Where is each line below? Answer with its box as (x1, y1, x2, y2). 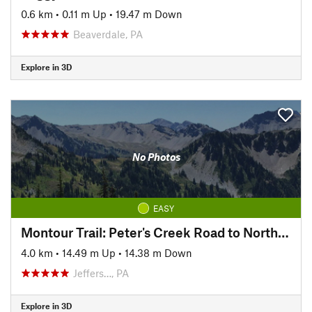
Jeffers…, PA (73, 266, 129, 279)
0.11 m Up (62, 7, 107, 20)
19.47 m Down (116, 7, 182, 20)
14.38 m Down (125, 246, 192, 259)
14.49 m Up (62, 246, 116, 259)
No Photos (132, 150, 180, 163)
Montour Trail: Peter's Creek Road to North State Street (278, 224, 289, 240)
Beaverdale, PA (73, 27, 143, 40)
